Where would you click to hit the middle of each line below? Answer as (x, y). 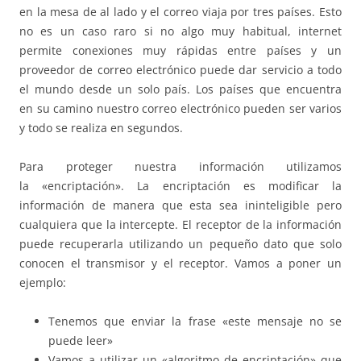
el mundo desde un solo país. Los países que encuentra (180, 89)
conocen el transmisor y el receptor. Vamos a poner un (180, 263)
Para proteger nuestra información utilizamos (180, 166)
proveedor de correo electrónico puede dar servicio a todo (180, 69)
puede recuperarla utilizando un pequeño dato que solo (180, 243)
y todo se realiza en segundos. (101, 127)
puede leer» (81, 340)
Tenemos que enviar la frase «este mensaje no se (195, 321)
